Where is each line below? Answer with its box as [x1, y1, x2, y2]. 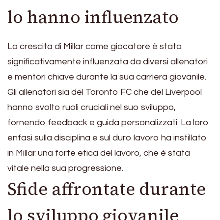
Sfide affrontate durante [7, 177, 206, 201]
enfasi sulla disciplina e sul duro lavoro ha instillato [7, 133, 207, 143]
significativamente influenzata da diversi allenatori [7, 57, 208, 67]
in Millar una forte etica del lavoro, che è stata [7, 148, 190, 158]
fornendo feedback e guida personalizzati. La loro [7, 118, 209, 128]
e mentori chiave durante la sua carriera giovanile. [7, 72, 206, 82]
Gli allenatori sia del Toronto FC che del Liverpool [7, 87, 202, 97]
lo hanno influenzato [7, 5, 179, 29]
